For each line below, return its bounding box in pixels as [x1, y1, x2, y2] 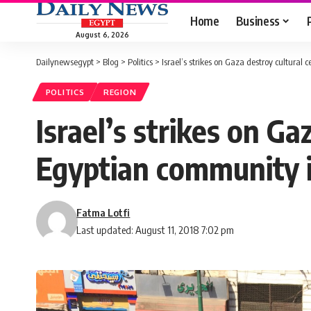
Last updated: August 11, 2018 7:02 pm [76, 224, 235, 237]
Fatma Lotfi [76, 206, 131, 219]
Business [235, 12, 280, 28]
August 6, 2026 [75, 30, 129, 39]
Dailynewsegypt [36, 56, 94, 67]
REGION [103, 87, 137, 98]
